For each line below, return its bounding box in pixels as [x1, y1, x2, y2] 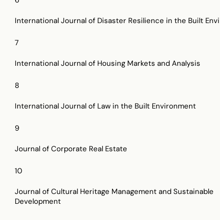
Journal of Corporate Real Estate [15, 143, 127, 154]
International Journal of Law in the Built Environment [15, 101, 196, 111]
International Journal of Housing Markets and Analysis [15, 58, 200, 68]
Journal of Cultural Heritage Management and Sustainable [15, 186, 214, 196]
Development [15, 196, 61, 206]
